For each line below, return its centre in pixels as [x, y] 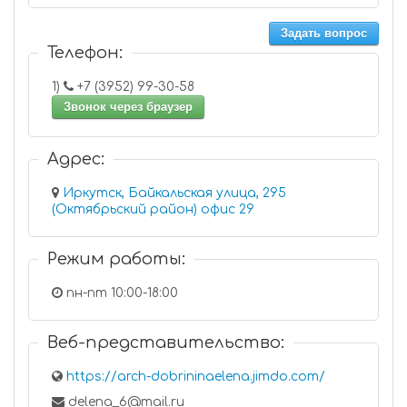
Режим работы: [116, 259]
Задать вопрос [324, 33]
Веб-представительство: [166, 342]
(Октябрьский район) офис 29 [228, 209]
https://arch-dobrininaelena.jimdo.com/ [196, 377]
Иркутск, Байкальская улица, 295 [174, 193]
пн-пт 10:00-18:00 [120, 293]
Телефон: [85, 53]
